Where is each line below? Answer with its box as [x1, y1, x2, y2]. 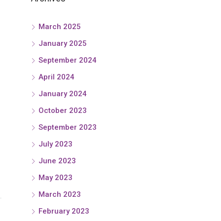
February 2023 [38, 207, 89, 216]
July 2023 [38, 140, 73, 148]
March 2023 [38, 190, 81, 199]
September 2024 [38, 56, 97, 65]
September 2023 [38, 123, 97, 132]
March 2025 [38, 22, 81, 31]
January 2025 [38, 39, 87, 48]
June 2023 [38, 156, 76, 165]
